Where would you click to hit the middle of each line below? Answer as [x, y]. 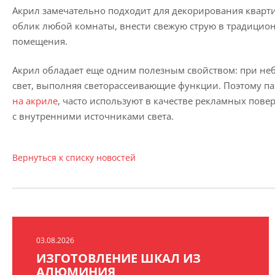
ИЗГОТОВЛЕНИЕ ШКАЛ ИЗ [118, 258]
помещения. [40, 41]
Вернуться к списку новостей [74, 157]
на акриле [35, 101]
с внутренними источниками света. [93, 116]
